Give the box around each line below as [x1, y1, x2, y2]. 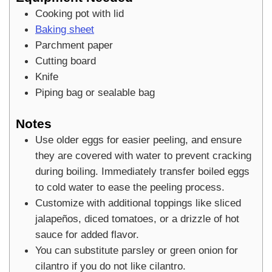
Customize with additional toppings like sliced [35, 196, 241, 209]
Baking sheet [35, 22, 94, 35]
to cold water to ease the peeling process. [35, 180, 225, 193]
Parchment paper [35, 38, 113, 51]
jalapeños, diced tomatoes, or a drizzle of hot [35, 212, 239, 225]
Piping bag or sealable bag [35, 86, 155, 98]
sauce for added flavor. [35, 228, 139, 240]
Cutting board [35, 54, 96, 67]
